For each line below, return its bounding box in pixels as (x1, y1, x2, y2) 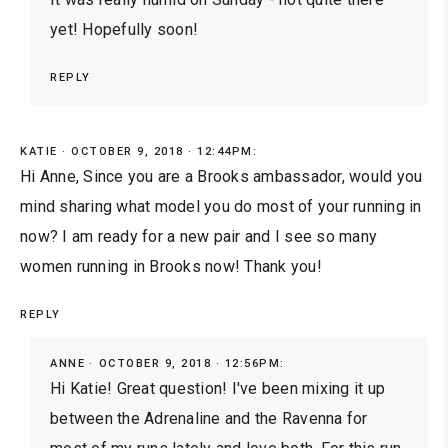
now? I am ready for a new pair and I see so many (20, 226, 377, 246)
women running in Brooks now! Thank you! (20, 256, 322, 276)
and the (220, 408, 282, 428)
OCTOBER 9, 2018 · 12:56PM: (98, 356, 285, 370)
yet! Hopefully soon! (50, 19, 198, 39)
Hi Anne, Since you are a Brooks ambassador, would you (20, 166, 423, 186)
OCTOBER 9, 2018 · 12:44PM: (71, 144, 257, 158)
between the (50, 408, 144, 428)
